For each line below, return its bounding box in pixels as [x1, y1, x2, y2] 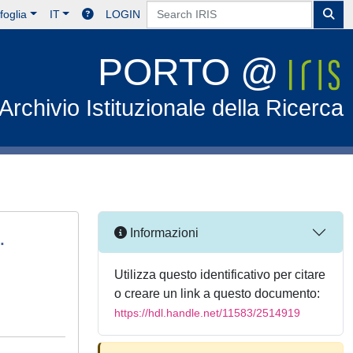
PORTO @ [98, 51, 290, 93]
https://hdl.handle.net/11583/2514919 [114, 307, 300, 319]
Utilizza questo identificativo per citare [114, 268, 325, 281]
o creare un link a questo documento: [114, 287, 320, 300]
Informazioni [127, 225, 199, 240]
